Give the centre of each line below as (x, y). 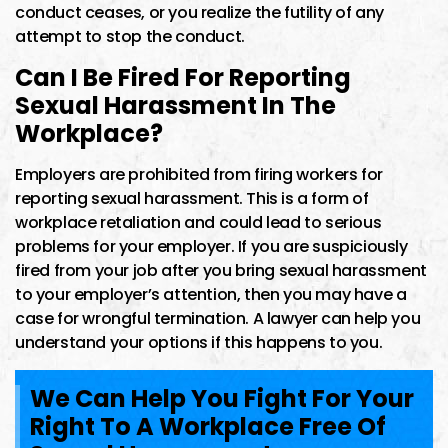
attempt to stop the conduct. (130, 36)
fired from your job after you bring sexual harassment (221, 270)
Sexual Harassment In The (175, 105)
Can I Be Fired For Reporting (183, 77)
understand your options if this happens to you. (199, 342)
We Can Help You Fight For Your (222, 398)
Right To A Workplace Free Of (208, 426)
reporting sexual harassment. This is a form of (192, 198)
